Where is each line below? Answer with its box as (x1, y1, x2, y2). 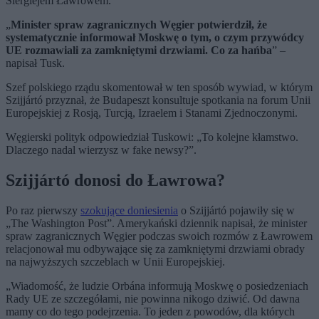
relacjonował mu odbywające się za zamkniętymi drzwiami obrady (6, 243, 305, 256)
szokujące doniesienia (80, 204, 178, 217)
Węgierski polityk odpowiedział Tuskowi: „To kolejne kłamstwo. (6, 131, 298, 144)
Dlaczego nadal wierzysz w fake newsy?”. (6, 144, 197, 157)
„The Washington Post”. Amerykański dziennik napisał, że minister (6, 217, 307, 230)
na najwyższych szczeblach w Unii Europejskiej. (6, 256, 225, 268)
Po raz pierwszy (6, 204, 80, 217)
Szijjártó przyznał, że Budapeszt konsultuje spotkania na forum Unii (6, 94, 310, 107)
